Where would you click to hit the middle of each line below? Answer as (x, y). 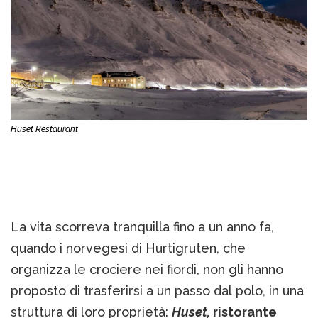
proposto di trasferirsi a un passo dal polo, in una (157, 290)
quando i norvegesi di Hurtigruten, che (128, 248)
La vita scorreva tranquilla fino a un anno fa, (142, 226)
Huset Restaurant (44, 129)
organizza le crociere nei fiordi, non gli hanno (147, 269)
